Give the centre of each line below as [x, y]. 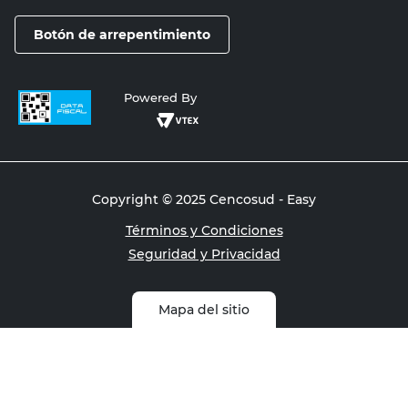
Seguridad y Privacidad [204, 254]
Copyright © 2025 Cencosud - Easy [204, 199]
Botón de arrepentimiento [122, 35]
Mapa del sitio [204, 310]
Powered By [160, 97]
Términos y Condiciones [204, 230]
